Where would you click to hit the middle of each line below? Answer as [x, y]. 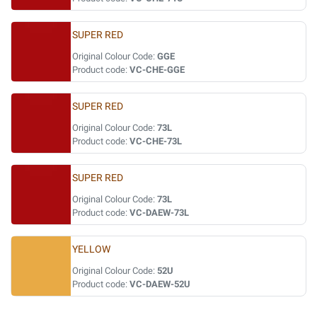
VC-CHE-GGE [157, 70]
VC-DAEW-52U [160, 284]
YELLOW [91, 249]
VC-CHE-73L [156, 141]
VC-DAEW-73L [159, 213]
